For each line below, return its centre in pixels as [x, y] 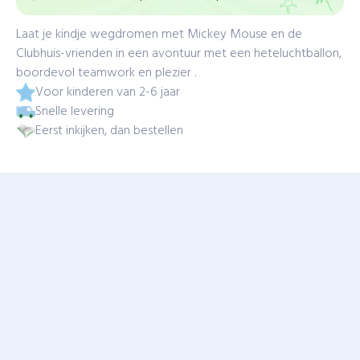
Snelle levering [75, 112]
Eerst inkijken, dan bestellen [109, 131]
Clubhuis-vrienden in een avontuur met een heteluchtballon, [179, 54]
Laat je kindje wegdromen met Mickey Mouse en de [159, 35]
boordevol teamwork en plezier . [106, 73]
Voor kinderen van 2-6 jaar [108, 92]
